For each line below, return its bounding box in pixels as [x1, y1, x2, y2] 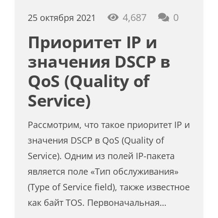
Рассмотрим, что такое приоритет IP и [28, 118, 190, 130]
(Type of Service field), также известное [28, 181, 190, 193]
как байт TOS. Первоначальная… [28, 196, 167, 208]
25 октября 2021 [28, 11, 96, 23]
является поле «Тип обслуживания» [28, 165, 179, 177]
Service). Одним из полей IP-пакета [28, 149, 175, 162]
